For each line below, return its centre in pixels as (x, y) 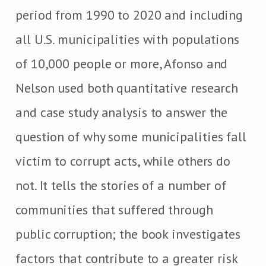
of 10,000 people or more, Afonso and (122, 63)
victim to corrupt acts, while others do (123, 161)
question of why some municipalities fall (131, 136)
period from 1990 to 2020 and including (129, 15)
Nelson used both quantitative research (127, 88)
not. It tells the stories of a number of (121, 185)
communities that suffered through (114, 209)
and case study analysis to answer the (122, 112)
